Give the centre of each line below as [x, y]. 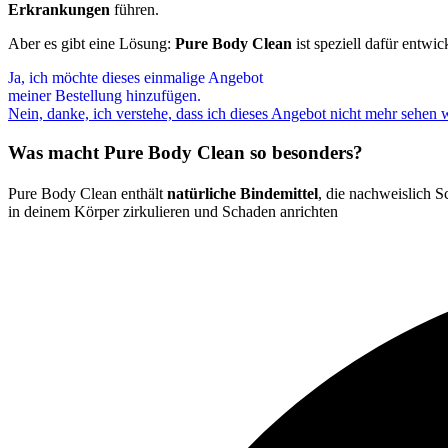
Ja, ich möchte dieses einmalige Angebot [135, 77]
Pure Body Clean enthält [87, 193]
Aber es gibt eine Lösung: [91, 43]
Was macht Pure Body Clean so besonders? [185, 152]
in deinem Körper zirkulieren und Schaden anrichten [173, 211]
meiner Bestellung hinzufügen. [104, 95]
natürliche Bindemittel [242, 193]
